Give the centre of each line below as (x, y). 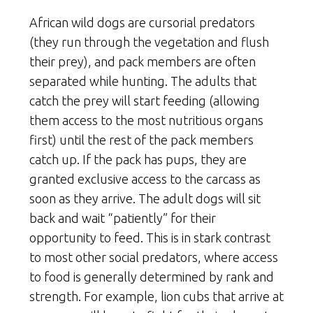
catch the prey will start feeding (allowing (145, 101)
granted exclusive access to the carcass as (145, 179)
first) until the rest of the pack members (141, 140)
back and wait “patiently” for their (123, 218)
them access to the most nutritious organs (146, 121)
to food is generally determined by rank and (152, 277)
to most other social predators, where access (154, 257)
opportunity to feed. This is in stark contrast (150, 238)
